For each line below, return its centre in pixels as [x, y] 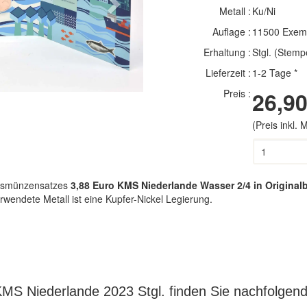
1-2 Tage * [274, 73]
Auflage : [231, 32]
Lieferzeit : [228, 73]
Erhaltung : [227, 52]
